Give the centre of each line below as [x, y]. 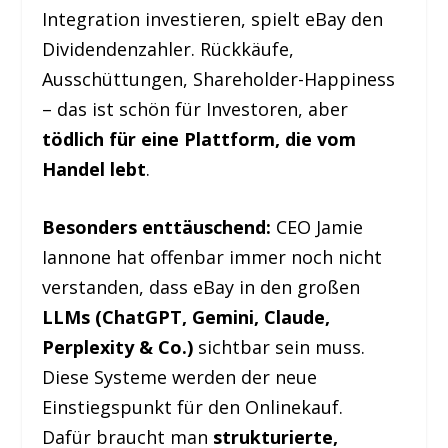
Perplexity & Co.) [118, 347]
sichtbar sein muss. [279, 347]
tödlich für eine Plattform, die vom [199, 138]
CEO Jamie [317, 227]
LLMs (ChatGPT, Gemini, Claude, [186, 317]
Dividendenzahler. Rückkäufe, [168, 48]
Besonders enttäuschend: [157, 227]
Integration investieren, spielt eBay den [213, 18]
